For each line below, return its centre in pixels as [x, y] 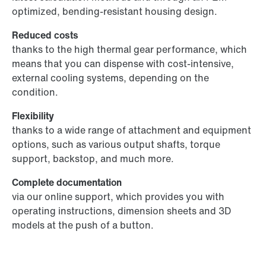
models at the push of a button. [83, 225]
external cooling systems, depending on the [110, 78]
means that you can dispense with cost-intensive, [123, 64]
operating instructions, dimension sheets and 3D [121, 211]
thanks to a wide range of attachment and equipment [132, 130]
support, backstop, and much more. [93, 159]
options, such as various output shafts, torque [116, 145]
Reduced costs [45, 35]
